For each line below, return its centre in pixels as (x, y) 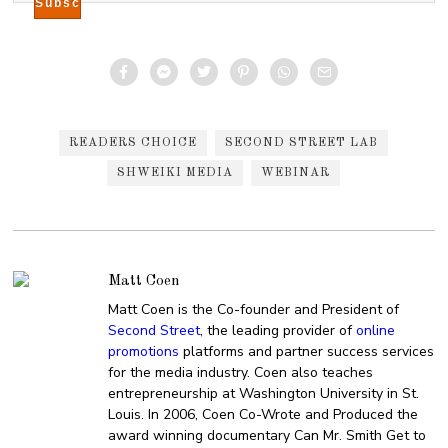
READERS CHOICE (133, 143)
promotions (144, 351)
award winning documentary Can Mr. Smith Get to (267, 435)
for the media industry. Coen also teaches (241, 372)
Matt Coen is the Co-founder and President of (254, 309)
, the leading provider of (278, 330)
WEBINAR (296, 173)
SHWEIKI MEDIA (175, 173)
